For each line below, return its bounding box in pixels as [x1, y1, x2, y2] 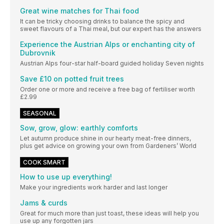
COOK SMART [23, 158, 65, 166]
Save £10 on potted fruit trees [20, 74, 124, 83]
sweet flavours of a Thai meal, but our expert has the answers [20, 24, 201, 32]
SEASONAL [23, 109, 56, 117]
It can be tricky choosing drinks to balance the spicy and [20, 17, 184, 25]
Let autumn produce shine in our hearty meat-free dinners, [20, 134, 191, 142]
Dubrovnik [20, 48, 55, 57]
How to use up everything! [20, 172, 112, 181]
